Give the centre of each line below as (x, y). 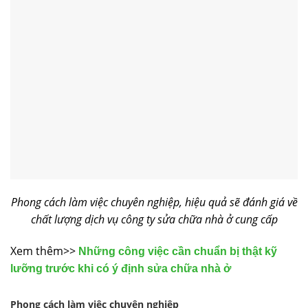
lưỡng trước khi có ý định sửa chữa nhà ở (121, 268)
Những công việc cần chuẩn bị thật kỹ (178, 251)
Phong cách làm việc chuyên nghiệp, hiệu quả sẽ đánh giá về (154, 202)
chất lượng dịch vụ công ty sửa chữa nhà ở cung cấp (154, 219)
